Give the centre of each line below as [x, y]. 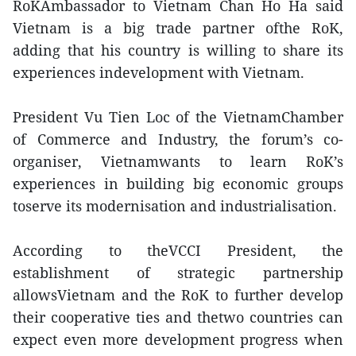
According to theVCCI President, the [178, 250]
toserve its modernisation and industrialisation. [175, 206]
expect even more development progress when [178, 339]
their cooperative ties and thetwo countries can [178, 317]
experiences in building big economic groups [178, 184]
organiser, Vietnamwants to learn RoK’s [178, 161]
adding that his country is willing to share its [178, 50]
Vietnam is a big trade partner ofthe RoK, [178, 28]
